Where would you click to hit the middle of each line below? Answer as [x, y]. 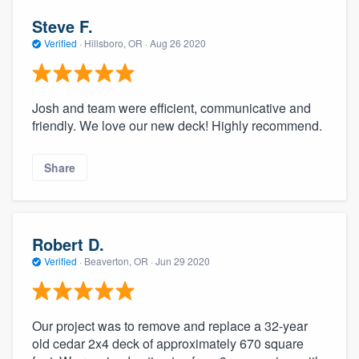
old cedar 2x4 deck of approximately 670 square [168, 343]
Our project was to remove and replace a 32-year [170, 325]
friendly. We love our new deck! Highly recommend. [177, 125]
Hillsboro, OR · [116, 43]
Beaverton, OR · [119, 261]
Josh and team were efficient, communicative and [171, 107]
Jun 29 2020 [183, 261]
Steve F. [63, 26]
